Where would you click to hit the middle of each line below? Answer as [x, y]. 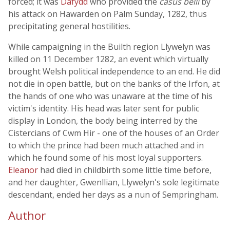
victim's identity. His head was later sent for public [104, 108]
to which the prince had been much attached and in [106, 145]
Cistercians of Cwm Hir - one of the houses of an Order [114, 133]
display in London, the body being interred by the [103, 121]
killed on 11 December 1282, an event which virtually [108, 59]
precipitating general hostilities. [69, 26]
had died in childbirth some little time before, [126, 170]
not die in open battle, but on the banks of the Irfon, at [114, 84]
